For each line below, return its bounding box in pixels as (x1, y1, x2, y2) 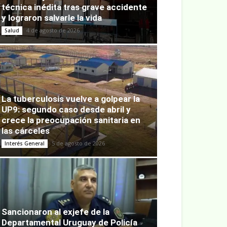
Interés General (5, 140, 45, 147)
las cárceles (2, 126, 50, 136)
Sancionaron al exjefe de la (2, 207, 109, 217)
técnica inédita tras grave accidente (2, 2, 147, 13)
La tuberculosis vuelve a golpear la (2, 94, 140, 104)
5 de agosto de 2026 (52, 139, 105, 147)
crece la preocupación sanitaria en (2, 115, 140, 126)
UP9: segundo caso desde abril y (2, 104, 131, 115)
